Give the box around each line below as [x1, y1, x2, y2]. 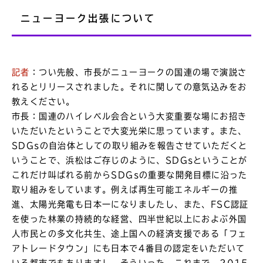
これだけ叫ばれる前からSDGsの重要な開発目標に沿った [12, 171, 248, 180]
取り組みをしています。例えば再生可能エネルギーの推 [12, 186, 238, 194]
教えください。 [12, 97, 75, 106]
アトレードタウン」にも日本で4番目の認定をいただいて [12, 244, 245, 253]
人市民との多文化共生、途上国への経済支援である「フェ [12, 230, 247, 238]
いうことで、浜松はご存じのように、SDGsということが [12, 156, 248, 165]
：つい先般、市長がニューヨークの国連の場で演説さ [29, 68, 247, 77]
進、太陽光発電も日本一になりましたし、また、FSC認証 [12, 200, 249, 209]
